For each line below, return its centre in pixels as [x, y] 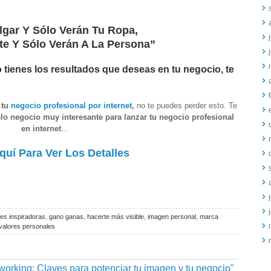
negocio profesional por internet [71, 105]
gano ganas [66, 216]
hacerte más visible [116, 216]
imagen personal [172, 216]
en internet [41, 128]
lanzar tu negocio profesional [179, 117]
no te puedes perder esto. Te [185, 105]
